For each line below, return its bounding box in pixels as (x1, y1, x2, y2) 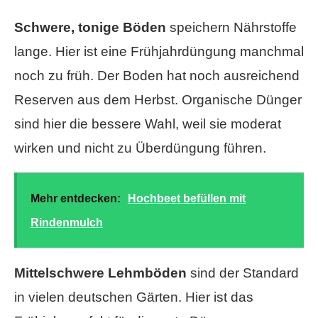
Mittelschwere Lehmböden (14, 265, 187, 281)
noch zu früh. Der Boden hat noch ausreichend (14, 68, 300, 84)
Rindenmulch (31, 216, 103, 229)
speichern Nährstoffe (166, 20, 297, 35)
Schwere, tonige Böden (14, 20, 166, 35)
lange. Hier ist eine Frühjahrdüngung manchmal (14, 44, 304, 60)
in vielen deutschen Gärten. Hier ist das (14, 290, 253, 305)
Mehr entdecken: (31, 192, 121, 205)
